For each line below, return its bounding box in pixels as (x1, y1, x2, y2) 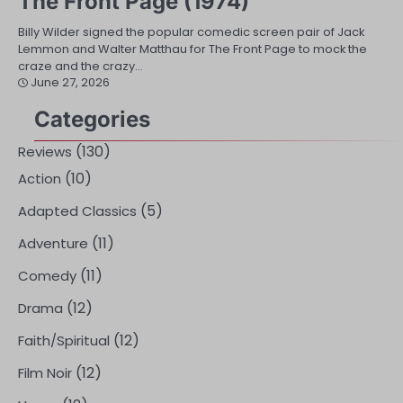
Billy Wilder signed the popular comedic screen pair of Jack (18, 23, 364, 40)
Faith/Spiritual (18, 331, 110, 350)
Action (18, 169, 61, 188)
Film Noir (18, 363, 72, 382)
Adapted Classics (18, 201, 137, 220)
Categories (34, 106, 150, 132)
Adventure (18, 234, 88, 253)
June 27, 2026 (31, 74, 110, 91)
